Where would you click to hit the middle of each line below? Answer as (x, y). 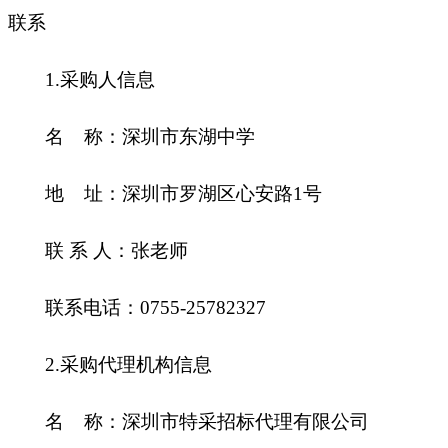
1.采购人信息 (100, 79)
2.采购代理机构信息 (128, 364)
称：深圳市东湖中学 (169, 136)
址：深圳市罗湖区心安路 (188, 193)
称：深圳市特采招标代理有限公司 (226, 421)
